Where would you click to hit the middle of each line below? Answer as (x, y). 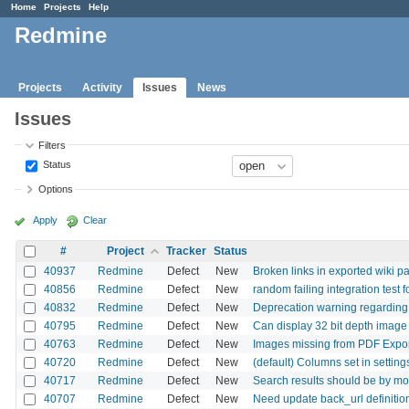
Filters (52, 145)
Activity (102, 87)
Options (56, 189)
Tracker (186, 251)
